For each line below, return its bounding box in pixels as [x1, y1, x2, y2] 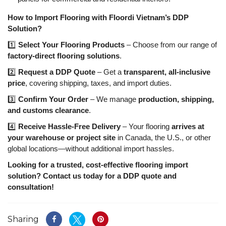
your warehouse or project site [8, 133, 116, 142]
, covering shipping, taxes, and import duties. [25, 78, 172, 87]
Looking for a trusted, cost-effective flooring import [8, 160, 188, 169]
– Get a [95, 67, 124, 76]
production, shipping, [138, 94, 214, 103]
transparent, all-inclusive [124, 67, 210, 76]
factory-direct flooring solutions [8, 51, 120, 60]
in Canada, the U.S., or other [116, 133, 211, 142]
